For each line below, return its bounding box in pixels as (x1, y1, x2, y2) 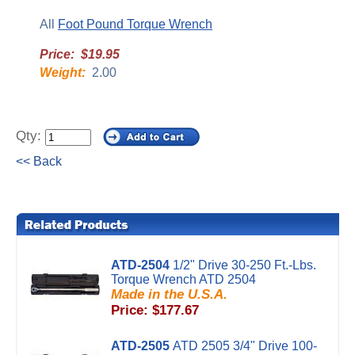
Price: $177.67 (111, 303, 199, 318)
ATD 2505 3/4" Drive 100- (173, 339, 317, 353)
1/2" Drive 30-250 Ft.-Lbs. (173, 258, 316, 272)
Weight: (40, 66, 86, 79)
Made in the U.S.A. (111, 287, 227, 302)
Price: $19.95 (40, 48, 120, 61)
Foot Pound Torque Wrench (58, 17, 212, 31)
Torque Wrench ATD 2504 (111, 273, 256, 286)
